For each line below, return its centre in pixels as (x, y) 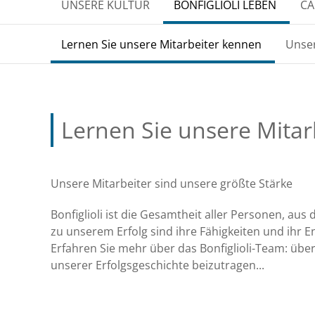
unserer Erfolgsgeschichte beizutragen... (157, 265)
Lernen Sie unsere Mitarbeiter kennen (161, 45)
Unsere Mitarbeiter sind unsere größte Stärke (172, 184)
